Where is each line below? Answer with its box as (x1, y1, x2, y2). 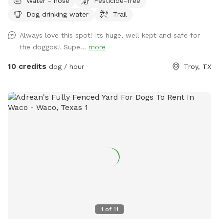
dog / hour (46, 62, 84, 70)
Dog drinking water (26, 10, 88, 18)
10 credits (8, 61, 46, 71)
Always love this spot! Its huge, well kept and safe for (20, 31, 200, 39)
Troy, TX (184, 62, 211, 70)
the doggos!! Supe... (20, 43, 88, 51)
